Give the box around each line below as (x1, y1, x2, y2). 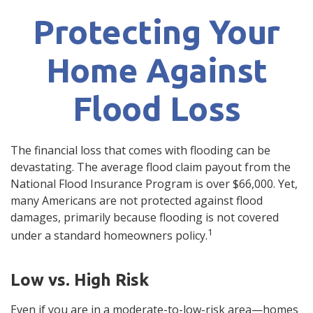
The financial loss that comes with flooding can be (10, 143, 270, 158)
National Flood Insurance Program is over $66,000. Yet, (10, 176, 298, 191)
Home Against (45, 51, 268, 89)
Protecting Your (33, 13, 280, 50)
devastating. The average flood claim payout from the (10, 159, 291, 175)
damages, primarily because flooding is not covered (10, 210, 279, 225)
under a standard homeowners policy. (10, 228, 208, 244)
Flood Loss (72, 89, 241, 127)
